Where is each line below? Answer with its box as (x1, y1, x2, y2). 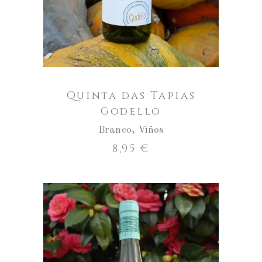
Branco (98, 125, 132, 136)
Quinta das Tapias (66, 88, 196, 104)
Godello (101, 104, 161, 119)
